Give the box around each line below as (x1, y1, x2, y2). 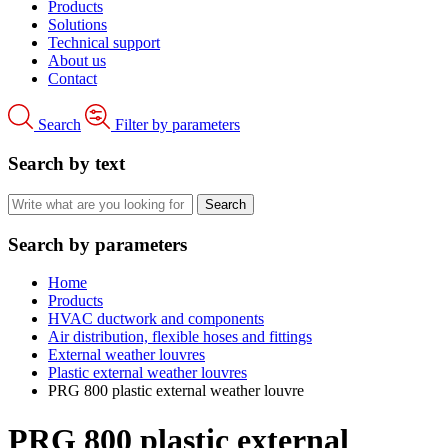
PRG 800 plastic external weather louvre (48, 382, 304, 400)
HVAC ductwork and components (48, 310, 264, 328)
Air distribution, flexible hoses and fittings (48, 328, 312, 346)
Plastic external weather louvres (48, 364, 247, 382)
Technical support (48, 34, 160, 52)
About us (48, 52, 106, 70)
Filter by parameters (115, 116, 240, 134)
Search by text (8, 153, 125, 175)
